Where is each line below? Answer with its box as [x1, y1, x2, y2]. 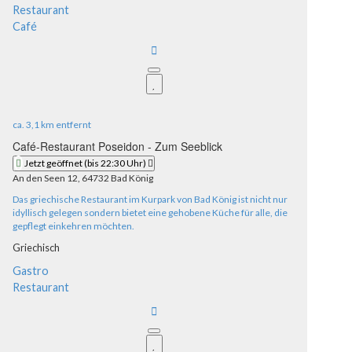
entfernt [54, 119, 91, 131]
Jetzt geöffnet [24, 157, 82, 170]
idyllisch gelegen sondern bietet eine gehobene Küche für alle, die [13, 207, 288, 219]
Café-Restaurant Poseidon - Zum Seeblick [13, 138, 222, 155]
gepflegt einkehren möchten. [13, 220, 134, 233]
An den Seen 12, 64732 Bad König [13, 172, 153, 185]
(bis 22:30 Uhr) [84, 157, 146, 170]
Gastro [13, 264, 49, 278]
